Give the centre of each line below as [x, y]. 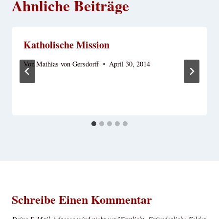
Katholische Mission [66, 45]
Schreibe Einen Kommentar [82, 199]
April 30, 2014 [130, 64]
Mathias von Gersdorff [68, 64]
